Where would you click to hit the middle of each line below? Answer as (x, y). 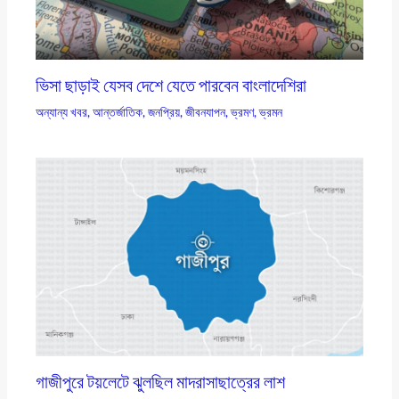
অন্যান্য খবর (62, 112)
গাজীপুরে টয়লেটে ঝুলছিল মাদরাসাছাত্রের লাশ (161, 381)
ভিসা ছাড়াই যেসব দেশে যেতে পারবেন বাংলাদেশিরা (171, 85)
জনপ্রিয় (164, 112)
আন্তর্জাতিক (118, 112)
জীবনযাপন (206, 112)
